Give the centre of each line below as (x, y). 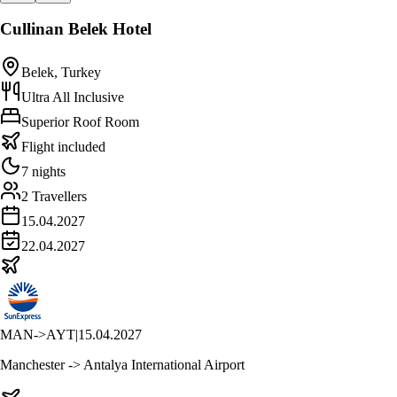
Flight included (63, 147)
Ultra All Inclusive (73, 97)
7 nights (43, 172)
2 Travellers (54, 197)
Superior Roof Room (80, 122)
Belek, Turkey (61, 73)
